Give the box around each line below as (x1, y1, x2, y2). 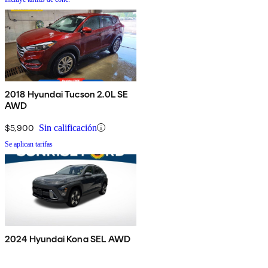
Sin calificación (39, 122, 97, 133)
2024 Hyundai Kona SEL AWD (5, 233, 130, 245)
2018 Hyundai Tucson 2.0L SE (5, 88, 129, 100)
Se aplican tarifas (5, 139, 53, 148)
